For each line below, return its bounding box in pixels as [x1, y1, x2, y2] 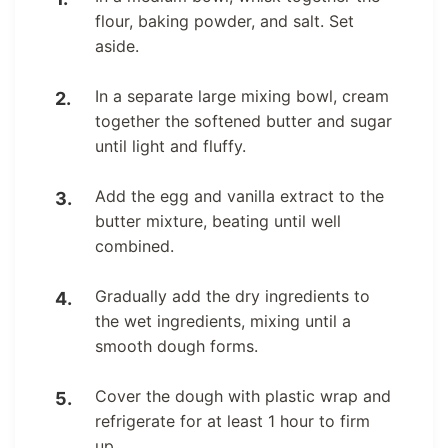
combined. [95, 235, 174, 256]
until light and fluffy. [95, 135, 246, 156]
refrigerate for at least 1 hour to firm [95, 410, 370, 431]
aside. [95, 35, 139, 56]
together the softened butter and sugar [95, 110, 392, 131]
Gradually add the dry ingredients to [95, 285, 370, 306]
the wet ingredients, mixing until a [95, 310, 351, 331]
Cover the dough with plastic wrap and [95, 385, 391, 406]
